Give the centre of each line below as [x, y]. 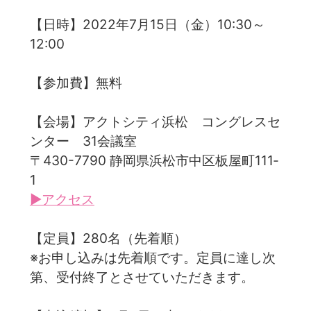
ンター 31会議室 [83, 141]
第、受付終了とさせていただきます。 [142, 277]
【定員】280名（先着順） [108, 238]
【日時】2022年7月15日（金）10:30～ [147, 24]
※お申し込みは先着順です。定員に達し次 [152, 257]
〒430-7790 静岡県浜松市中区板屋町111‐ [154, 160]
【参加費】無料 [76, 82]
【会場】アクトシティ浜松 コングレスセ [155, 121]
